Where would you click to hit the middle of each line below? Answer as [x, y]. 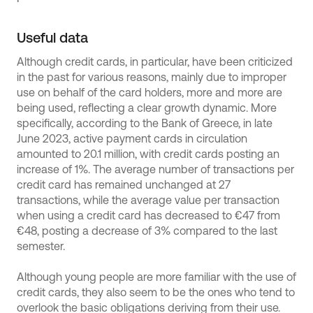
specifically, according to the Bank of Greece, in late [145, 123]
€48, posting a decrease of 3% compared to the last [147, 231]
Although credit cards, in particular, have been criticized [155, 61]
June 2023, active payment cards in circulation [132, 138]
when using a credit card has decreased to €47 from [148, 215]
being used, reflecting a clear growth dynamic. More [147, 108]
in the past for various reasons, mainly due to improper [152, 77]
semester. [41, 246]
